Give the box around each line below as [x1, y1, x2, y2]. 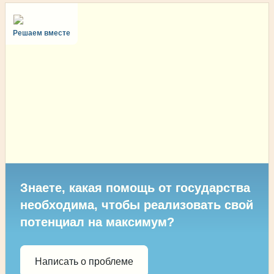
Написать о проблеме [35, 256, 133, 267]
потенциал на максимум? [20, 215, 174, 229]
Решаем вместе [13, 28, 70, 37]
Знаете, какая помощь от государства [20, 181, 250, 195]
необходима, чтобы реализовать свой [20, 198, 253, 212]
